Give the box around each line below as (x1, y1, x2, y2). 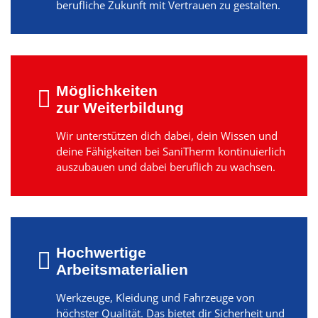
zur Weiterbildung (55, 99, 184, 116)
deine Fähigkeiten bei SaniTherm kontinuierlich (55, 143, 285, 158)
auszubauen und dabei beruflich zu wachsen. (55, 159, 275, 174)
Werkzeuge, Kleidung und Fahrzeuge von (55, 290, 255, 305)
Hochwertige (55, 243, 146, 261)
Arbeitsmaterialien (55, 261, 188, 278)
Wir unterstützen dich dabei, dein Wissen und (55, 128, 278, 143)
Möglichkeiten (55, 82, 158, 99)
